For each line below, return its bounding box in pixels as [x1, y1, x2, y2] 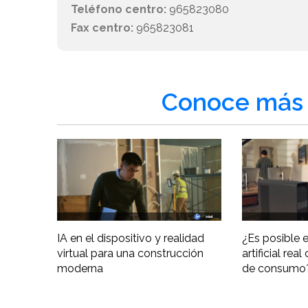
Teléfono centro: [71, 3, 167, 16]
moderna [57, 262, 104, 276]
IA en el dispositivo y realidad [57, 232, 205, 245]
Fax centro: [71, 21, 134, 35]
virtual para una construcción [57, 247, 204, 261]
